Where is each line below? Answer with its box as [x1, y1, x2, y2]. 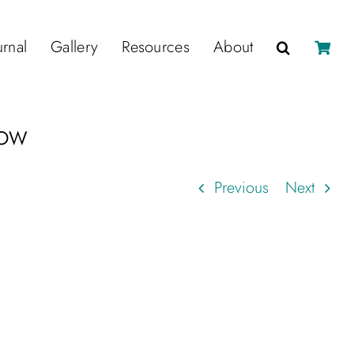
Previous [214, 175, 269, 199]
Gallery [51, 36, 99, 59]
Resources [122, 36, 190, 59]
